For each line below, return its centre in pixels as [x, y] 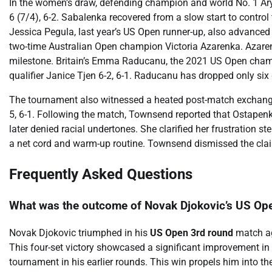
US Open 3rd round [192, 233]
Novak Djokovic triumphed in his [80, 233]
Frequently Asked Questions [101, 174]
